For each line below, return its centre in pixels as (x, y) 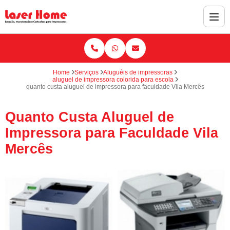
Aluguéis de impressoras (138, 72)
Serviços (87, 72)
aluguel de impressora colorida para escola (113, 79)
